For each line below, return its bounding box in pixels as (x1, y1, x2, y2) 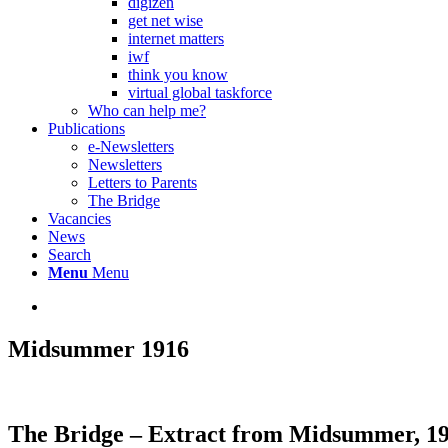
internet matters (128, 30, 224, 47)
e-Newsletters (88, 138, 174, 155)
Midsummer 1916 (8, 335, 189, 362)
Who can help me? (88, 102, 206, 119)
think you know (128, 66, 228, 83)
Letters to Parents (88, 174, 197, 191)
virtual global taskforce (128, 84, 272, 101)
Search (48, 246, 91, 263)
